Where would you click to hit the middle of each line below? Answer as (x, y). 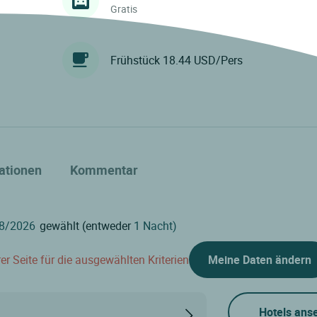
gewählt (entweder (85, 226)
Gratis (123, 8)
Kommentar (104, 170)
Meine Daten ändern (260, 260)
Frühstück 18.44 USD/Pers (176, 60)
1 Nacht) (155, 226)
